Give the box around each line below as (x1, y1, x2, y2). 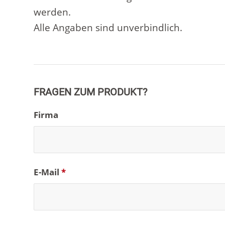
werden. (34, 5, 71, 19)
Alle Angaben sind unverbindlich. (34, 21, 182, 34)
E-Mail (34, 165, 61, 178)
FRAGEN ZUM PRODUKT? (34, 85, 147, 98)
